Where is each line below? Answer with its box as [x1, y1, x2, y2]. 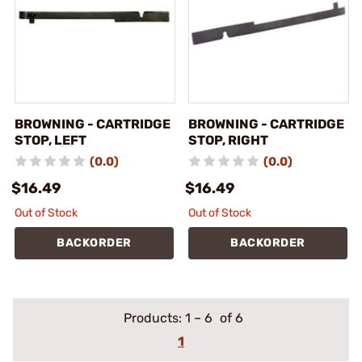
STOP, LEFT [15, 133, 86, 148]
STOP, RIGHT [188, 133, 268, 148]
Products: [123, 310, 185, 326]
